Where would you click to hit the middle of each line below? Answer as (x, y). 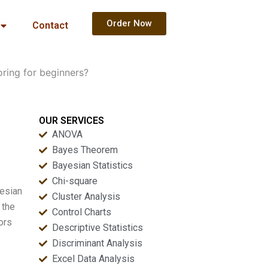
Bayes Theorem (85, 150)
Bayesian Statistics (93, 165)
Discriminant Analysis (98, 243)
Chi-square (75, 181)
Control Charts (82, 212)
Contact (50, 25)
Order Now (129, 23)
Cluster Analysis (86, 197)
